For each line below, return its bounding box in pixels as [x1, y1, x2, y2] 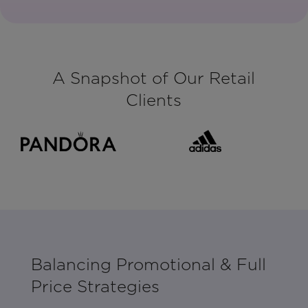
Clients [126, 90, 182, 111]
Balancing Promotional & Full [30, 254, 266, 275]
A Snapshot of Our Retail [52, 68, 256, 89]
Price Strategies [30, 276, 159, 297]
